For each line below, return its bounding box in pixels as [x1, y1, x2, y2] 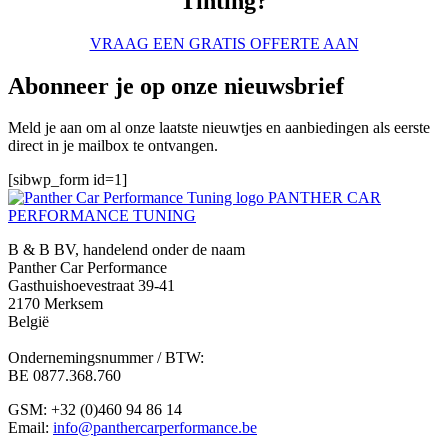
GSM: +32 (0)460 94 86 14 [8, 401, 182, 419]
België [8, 313, 49, 331]
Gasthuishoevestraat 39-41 [8, 277, 175, 295]
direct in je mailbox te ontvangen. [8, 137, 218, 155]
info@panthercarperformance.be [53, 419, 257, 437]
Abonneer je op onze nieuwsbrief [8, 72, 344, 99]
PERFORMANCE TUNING [8, 207, 196, 225]
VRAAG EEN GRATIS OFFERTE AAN [89, 34, 359, 52]
